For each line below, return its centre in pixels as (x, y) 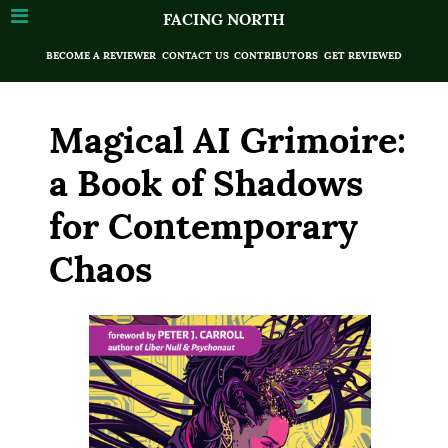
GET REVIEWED (362, 55)
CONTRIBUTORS (276, 55)
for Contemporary (203, 226)
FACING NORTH (224, 19)
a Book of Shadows (206, 183)
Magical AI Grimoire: (227, 140)
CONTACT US (195, 55)
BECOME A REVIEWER (101, 55)
